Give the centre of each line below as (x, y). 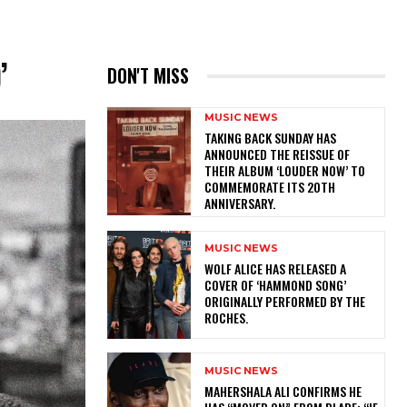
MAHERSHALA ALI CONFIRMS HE (283, 391)
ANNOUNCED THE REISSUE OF (277, 154)
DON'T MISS (148, 76)
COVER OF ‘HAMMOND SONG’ (275, 285)
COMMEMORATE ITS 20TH (269, 187)
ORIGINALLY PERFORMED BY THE (284, 302)
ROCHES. (228, 318)
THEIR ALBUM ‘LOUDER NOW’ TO (284, 171)
